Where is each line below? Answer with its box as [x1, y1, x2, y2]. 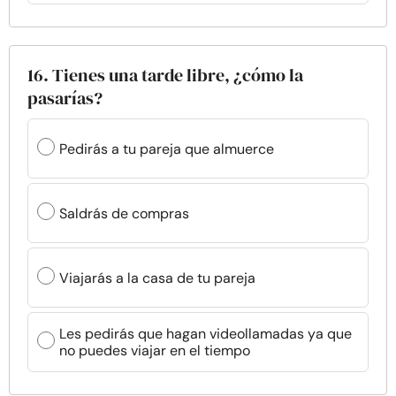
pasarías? [27, 86, 103, 110]
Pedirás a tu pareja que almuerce [59, 139, 274, 158]
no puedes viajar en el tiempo [59, 341, 250, 360]
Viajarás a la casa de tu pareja [59, 268, 255, 287]
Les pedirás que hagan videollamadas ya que [59, 324, 352, 343]
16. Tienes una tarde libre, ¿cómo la [27, 63, 303, 88]
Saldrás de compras [59, 203, 189, 223]
